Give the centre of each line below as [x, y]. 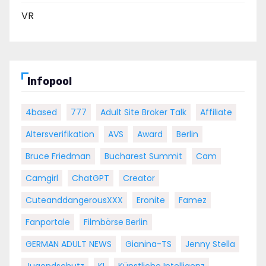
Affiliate [216, 112]
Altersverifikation [60, 134]
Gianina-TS [148, 244]
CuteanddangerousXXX [74, 200]
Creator [139, 178]
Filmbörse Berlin [116, 222]
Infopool [50, 81]
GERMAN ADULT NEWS [69, 244]
